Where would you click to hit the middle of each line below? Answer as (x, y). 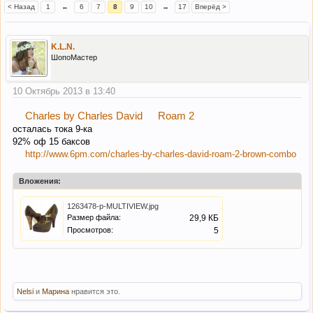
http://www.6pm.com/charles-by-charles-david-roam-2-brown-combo (161, 154)
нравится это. (95, 291)
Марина (56, 291)
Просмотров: (90, 230)
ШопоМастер (74, 58)
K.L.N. (63, 47)
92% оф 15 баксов (51, 141)
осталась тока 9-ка (52, 129)
